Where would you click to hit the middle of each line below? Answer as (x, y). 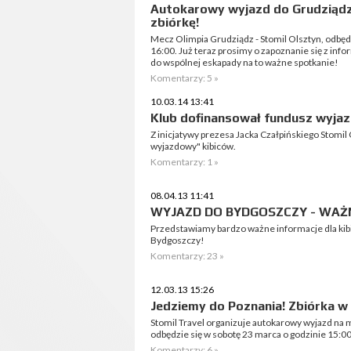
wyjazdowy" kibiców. (193, 146)
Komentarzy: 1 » (185, 162)
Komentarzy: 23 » (187, 256)
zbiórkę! (175, 22)
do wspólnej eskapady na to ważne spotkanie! (244, 62)
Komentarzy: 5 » (185, 78)
